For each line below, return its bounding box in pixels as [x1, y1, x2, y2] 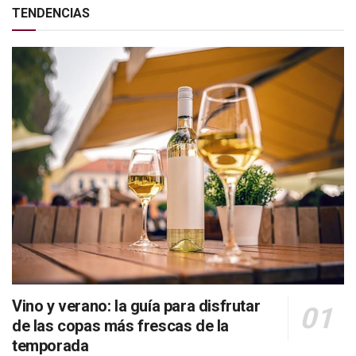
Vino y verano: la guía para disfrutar [12, 296, 261, 316]
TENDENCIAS [12, 6, 90, 21]
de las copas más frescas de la [12, 316, 230, 336]
